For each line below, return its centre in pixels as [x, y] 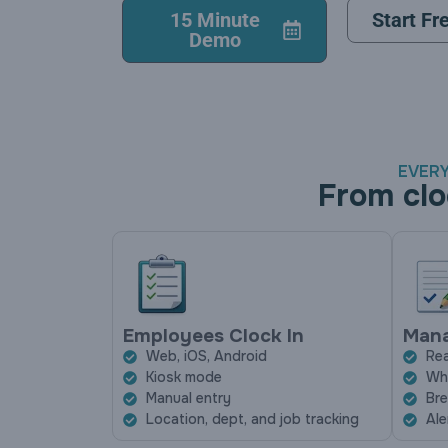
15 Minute [214, 20]
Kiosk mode [183, 377]
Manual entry [188, 398]
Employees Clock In [213, 336]
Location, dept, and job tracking [252, 419]
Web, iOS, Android [206, 356]
